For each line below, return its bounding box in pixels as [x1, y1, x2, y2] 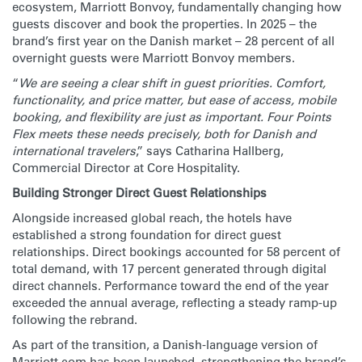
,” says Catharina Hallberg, [136, 143, 284, 158]
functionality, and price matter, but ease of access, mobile [12, 92, 336, 107]
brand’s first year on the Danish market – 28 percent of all [12, 33, 335, 48]
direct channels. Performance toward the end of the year [12, 278, 329, 293]
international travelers [12, 143, 136, 158]
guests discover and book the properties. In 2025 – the [12, 16, 317, 32]
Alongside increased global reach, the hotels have [12, 210, 292, 225]
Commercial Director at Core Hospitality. [12, 160, 240, 175]
